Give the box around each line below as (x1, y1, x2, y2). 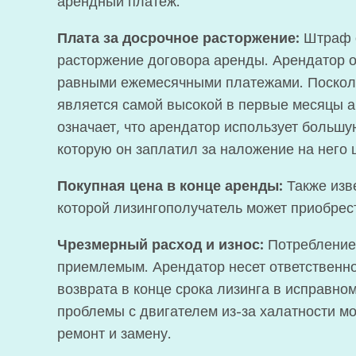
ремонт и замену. (57, 325, 172, 342)
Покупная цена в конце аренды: (57, 177, 283, 195)
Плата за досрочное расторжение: (57, 29, 300, 47)
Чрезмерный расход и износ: (57, 236, 264, 253)
